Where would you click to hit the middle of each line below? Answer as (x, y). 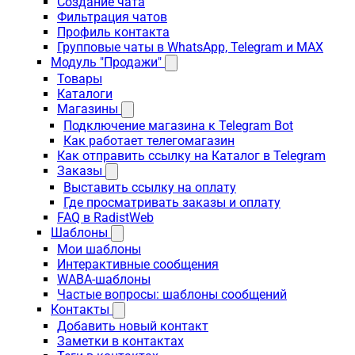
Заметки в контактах (120, 341)
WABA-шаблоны (104, 279)
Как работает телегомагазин (149, 141)
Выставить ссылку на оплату (150, 187)
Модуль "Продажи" (106, 62)
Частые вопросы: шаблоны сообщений (172, 294)
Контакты (80, 309)
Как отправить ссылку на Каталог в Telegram (191, 156)
